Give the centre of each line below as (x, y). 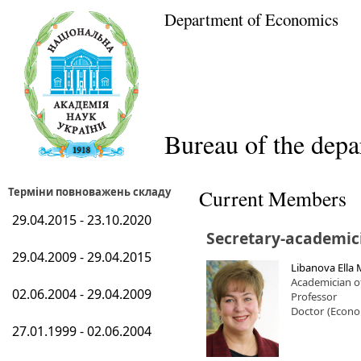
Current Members (273, 198)
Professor (314, 297)
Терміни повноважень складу (89, 192)
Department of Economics (251, 19)
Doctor (307, 311)
